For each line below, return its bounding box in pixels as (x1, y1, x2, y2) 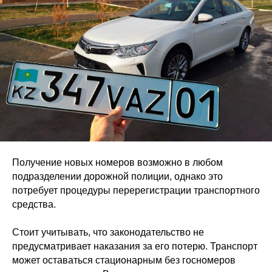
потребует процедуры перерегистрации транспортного (12, 185, 260, 196)
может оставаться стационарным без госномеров (12, 255, 236, 266)
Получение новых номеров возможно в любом (12, 157, 223, 168)
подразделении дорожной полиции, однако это (12, 171, 223, 182)
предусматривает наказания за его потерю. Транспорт (12, 241, 257, 252)
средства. (12, 199, 56, 210)
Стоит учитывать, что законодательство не (12, 227, 204, 238)
